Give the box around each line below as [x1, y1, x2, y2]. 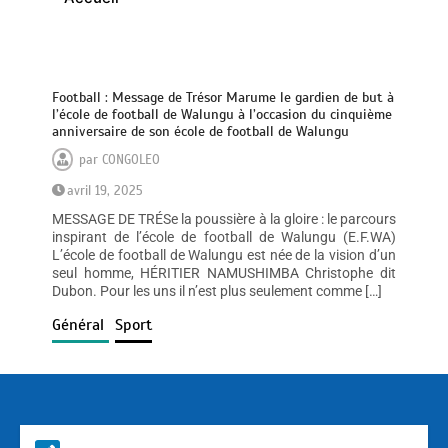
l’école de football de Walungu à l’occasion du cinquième [52, 106, 393, 124]
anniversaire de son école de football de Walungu [52, 123, 350, 141]
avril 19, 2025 [67, 183, 144, 200]
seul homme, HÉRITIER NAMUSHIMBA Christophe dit [52, 265, 396, 282]
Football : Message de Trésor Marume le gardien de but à [52, 89, 395, 107]
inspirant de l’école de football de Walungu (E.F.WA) [52, 229, 396, 246]
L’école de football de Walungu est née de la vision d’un [52, 247, 396, 264]
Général [52, 315, 110, 336]
